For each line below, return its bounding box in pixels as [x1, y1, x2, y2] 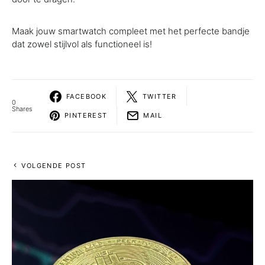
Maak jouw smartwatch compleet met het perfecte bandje [12, 25, 250, 37]
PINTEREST [64, 111, 108, 119]
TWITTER [143, 92, 177, 101]
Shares [12, 105, 33, 113]
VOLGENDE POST [21, 161, 86, 170]
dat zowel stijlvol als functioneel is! [12, 38, 152, 50]
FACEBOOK [66, 92, 107, 101]
